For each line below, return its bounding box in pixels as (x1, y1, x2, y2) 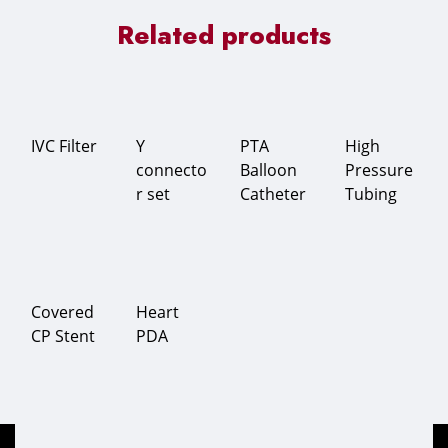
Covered (31, 301, 94, 323)
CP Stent (31, 325, 95, 347)
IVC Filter (31, 135, 97, 157)
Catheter (240, 183, 306, 205)
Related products (117, 16, 331, 54)
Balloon (240, 159, 297, 181)
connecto (135, 159, 207, 181)
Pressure (344, 159, 413, 181)
